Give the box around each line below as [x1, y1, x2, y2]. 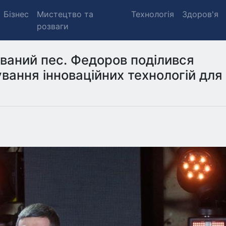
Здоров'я [182, 9, 218, 19]
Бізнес [4, 9, 29, 19]
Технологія [131, 9, 174, 19]
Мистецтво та [37, 9, 93, 19]
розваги [37, 21, 69, 31]
